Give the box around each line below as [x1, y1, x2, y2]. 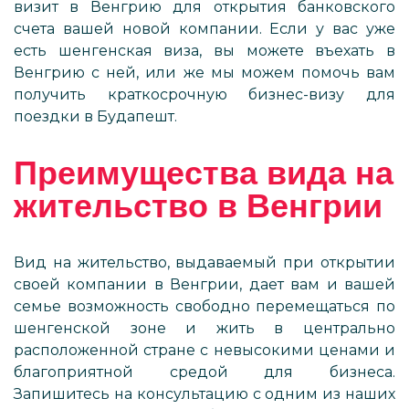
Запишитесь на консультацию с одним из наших [14, 385, 395, 403]
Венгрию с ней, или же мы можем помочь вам [14, 64, 395, 81]
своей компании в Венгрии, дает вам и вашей [14, 276, 395, 293]
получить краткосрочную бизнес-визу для [14, 86, 395, 103]
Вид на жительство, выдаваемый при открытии [14, 254, 395, 271]
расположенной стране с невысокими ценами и [14, 341, 395, 359]
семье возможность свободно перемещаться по [14, 298, 395, 315]
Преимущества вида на [14, 154, 393, 192]
